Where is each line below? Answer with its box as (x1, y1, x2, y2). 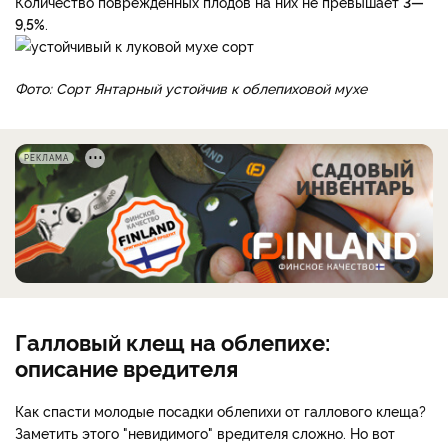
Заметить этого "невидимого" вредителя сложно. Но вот (15, 422, 395, 442)
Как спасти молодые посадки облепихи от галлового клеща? (15, 400, 426, 420)
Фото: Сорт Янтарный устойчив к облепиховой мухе (15, 77, 367, 97)
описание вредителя (15, 351, 238, 382)
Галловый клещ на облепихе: (15, 325, 330, 356)
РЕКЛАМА (24, 151, 69, 163)
